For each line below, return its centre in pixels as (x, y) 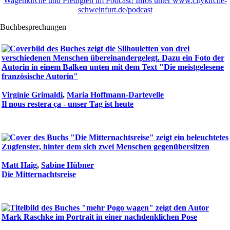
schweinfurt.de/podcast (115, 10)
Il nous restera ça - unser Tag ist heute (68, 104)
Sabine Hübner (68, 165)
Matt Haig (19, 165)
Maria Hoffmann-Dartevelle (115, 95)
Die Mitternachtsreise (39, 175)
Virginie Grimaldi (32, 95)
